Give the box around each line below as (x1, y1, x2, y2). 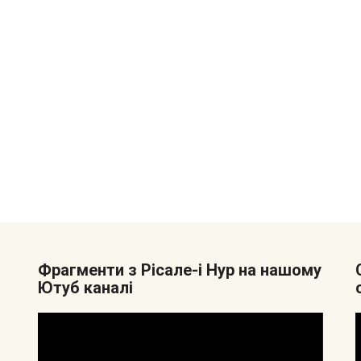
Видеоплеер (37, 313, 112, 329)
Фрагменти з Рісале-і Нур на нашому (38, 260, 322, 280)
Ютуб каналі (38, 278, 134, 297)
